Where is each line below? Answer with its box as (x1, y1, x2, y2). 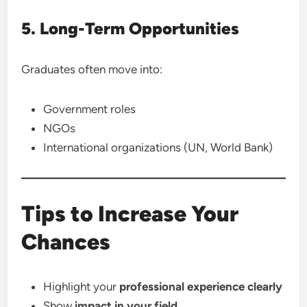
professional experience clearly (119, 280, 283, 293)
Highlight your (43, 280, 120, 293)
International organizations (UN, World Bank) (43, 140, 273, 154)
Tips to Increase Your (21, 201, 239, 227)
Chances (21, 229, 111, 255)
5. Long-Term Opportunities (21, 19, 240, 38)
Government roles (43, 102, 136, 116)
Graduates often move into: (21, 62, 163, 76)
